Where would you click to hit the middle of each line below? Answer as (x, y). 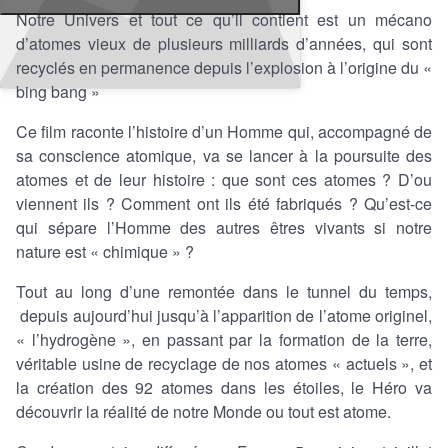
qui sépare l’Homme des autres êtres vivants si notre (224, 227)
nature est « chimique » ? (105, 251)
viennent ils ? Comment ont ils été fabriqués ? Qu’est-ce (224, 203)
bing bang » (58, 91)
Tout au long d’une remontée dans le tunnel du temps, (224, 291)
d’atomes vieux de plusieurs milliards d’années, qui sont (224, 43)
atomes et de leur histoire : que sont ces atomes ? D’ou (224, 179)
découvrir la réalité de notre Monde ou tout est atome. (203, 411)
